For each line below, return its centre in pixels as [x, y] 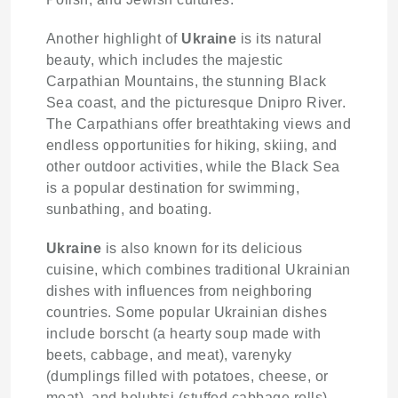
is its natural [279, 38]
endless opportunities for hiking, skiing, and [192, 145]
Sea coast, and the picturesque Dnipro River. [196, 102]
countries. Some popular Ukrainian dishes [187, 312]
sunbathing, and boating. [129, 209]
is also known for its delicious [202, 248]
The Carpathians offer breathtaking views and [199, 123]
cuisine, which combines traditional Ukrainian [199, 269]
